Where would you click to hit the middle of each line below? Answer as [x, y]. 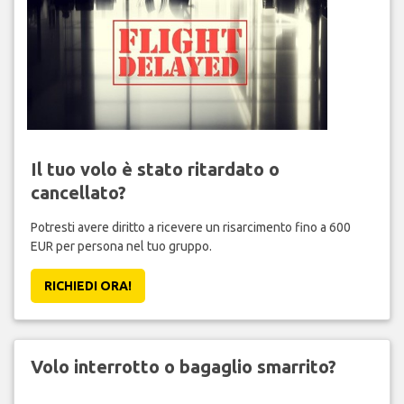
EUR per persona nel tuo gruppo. [121, 247]
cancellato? [78, 193]
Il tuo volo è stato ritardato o [155, 170]
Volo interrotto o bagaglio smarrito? [183, 367]
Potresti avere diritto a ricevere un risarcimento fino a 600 [190, 228]
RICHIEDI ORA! [87, 286]
